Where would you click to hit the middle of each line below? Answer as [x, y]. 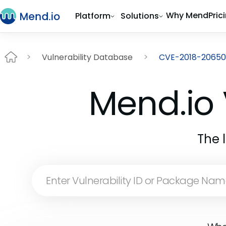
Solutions [140, 16]
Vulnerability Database [87, 57]
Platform [93, 16]
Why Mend [187, 15]
